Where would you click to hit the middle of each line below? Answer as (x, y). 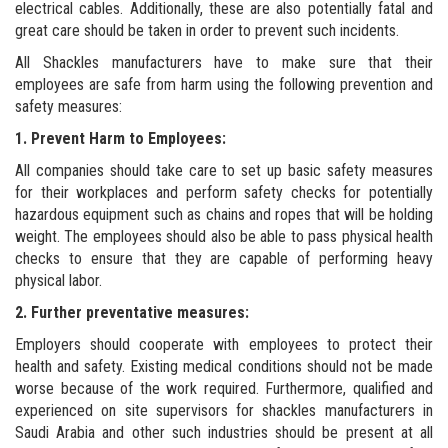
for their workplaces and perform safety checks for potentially (224, 192)
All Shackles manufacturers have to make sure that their (224, 62)
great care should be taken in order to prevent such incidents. (207, 30)
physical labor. (58, 280)
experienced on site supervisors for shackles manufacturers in (224, 410)
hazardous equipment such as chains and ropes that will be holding (224, 214)
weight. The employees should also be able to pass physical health (224, 236)
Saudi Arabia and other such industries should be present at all (224, 432)
